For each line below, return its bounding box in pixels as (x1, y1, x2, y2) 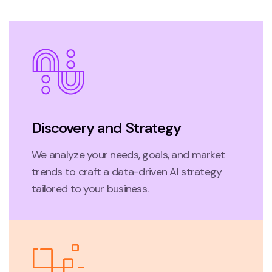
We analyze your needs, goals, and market (32, 147, 225, 162)
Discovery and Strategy (32, 118, 181, 137)
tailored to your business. (32, 181, 149, 196)
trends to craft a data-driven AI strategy (32, 164, 222, 179)
